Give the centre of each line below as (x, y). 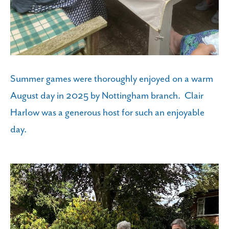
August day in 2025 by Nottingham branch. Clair (107, 95)
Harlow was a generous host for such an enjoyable (107, 112)
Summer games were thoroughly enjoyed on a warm (112, 78)
